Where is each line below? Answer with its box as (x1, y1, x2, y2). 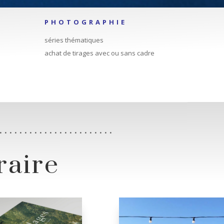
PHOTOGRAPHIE (44, 17, 127, 26)
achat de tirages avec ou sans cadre (44, 48, 155, 57)
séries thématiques (44, 35, 104, 44)
